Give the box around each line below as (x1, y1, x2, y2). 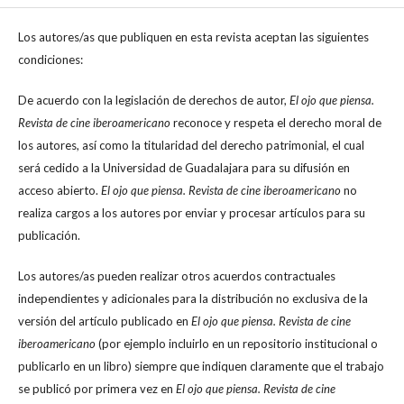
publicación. (18, 227, 80, 243)
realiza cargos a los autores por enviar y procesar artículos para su (18, 205, 365, 220)
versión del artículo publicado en (18, 313, 191, 328)
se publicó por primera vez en (18, 381, 176, 396)
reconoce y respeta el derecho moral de (173, 115, 381, 130)
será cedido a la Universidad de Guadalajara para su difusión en (18, 160, 350, 175)
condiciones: (18, 51, 83, 67)
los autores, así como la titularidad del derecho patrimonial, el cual (18, 137, 364, 152)
